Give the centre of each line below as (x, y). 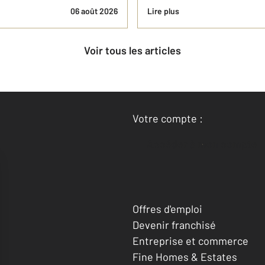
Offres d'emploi (167, 209)
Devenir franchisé (174, 224)
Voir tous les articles (135, 50)
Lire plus (163, 11)
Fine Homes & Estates (185, 256)
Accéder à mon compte (206, 144)
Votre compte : (168, 118)
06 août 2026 (94, 11)
